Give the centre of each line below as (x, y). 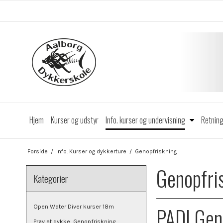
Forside (37, 151)
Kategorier (51, 178)
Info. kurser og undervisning (145, 120)
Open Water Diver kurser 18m (74, 206)
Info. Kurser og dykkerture (91, 151)
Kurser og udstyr (75, 120)
